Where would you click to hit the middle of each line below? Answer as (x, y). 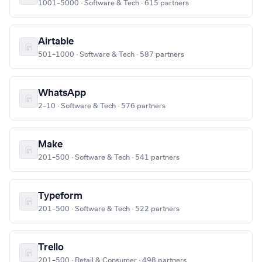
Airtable (56, 42)
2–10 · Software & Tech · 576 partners (102, 106)
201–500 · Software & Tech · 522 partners (109, 209)
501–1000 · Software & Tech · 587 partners (111, 55)
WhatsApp (62, 93)
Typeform (60, 196)
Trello (51, 248)
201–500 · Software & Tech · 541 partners (109, 158)
